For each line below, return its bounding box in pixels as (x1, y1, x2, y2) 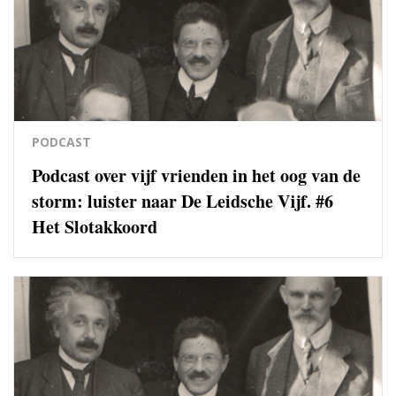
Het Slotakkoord (32, 214, 157, 240)
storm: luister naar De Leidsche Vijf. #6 (32, 188, 333, 214)
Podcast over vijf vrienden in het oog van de (32, 163, 361, 188)
